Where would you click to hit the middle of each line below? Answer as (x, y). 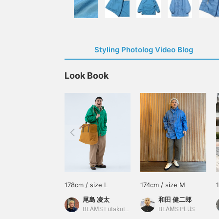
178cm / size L (86, 185)
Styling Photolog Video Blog (144, 50)
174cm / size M (163, 185)
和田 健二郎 (175, 199)
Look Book (87, 76)
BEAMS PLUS (176, 209)
